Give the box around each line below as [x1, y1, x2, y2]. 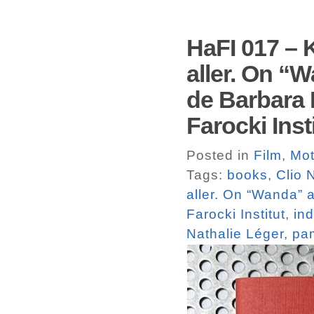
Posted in [186, 148, 254, 163]
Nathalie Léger [186, 226, 284, 241]
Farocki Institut [186, 207, 285, 221]
